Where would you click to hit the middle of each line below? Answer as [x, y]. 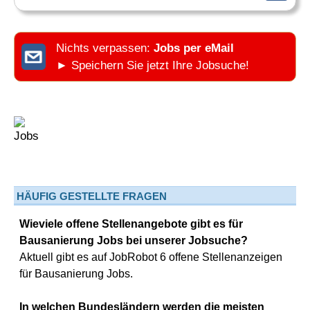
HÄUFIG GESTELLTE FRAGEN [92, 196]
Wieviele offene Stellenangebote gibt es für [131, 224]
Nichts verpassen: [105, 48]
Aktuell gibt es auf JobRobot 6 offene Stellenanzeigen [151, 257]
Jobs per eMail [194, 48]
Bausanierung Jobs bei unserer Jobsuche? [134, 240]
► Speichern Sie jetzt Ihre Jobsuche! [153, 65]
